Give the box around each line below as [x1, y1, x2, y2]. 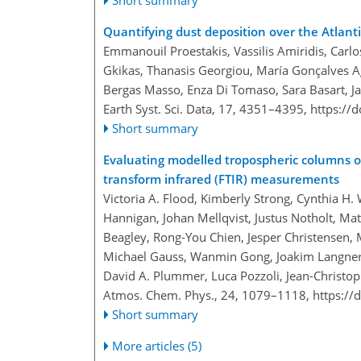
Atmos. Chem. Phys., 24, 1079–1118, [103, 287, 313, 304]
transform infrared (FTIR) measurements [103, 171, 339, 188]
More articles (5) [112, 338, 202, 355]
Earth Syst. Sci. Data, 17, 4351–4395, [103, 101, 310, 118]
